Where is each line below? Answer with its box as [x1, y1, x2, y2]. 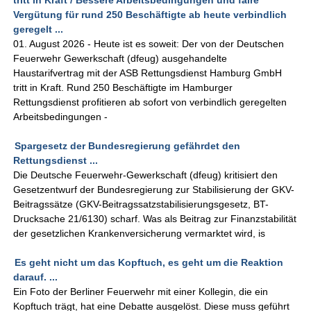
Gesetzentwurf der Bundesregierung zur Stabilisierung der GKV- [13, 184, 295, 196]
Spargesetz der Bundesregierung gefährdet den [15, 140, 241, 152]
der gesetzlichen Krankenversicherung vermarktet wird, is [13, 228, 266, 239]
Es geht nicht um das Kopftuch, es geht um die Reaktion [15, 257, 284, 269]
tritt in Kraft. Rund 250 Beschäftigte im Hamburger [13, 82, 233, 94]
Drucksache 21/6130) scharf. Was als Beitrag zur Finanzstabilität [13, 213, 297, 225]
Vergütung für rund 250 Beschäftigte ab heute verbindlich [13, 9, 287, 21]
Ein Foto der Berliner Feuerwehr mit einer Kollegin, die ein [13, 286, 269, 298]
